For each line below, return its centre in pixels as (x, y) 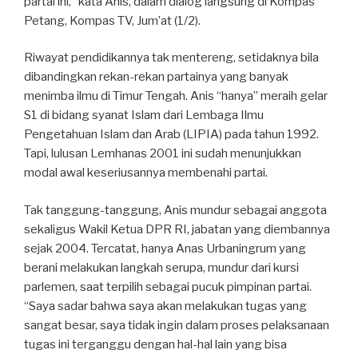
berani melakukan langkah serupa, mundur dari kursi (161, 267)
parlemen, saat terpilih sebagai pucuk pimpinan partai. (168, 286)
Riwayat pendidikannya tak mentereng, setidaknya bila (171, 58)
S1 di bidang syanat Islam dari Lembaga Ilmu (144, 115)
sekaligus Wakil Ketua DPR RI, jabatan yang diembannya (177, 229)
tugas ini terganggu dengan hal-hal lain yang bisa (155, 344)
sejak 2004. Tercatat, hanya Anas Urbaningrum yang (165, 248)
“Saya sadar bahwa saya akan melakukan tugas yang (165, 306)
